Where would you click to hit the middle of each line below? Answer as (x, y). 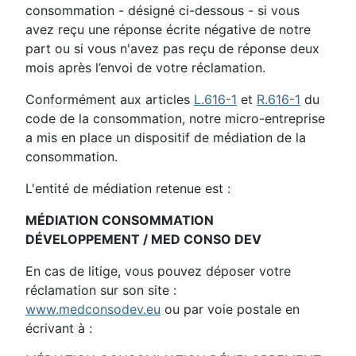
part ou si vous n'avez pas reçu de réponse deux (172, 48)
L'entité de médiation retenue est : (130, 188)
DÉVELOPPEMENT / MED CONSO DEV (143, 239)
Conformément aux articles (110, 99)
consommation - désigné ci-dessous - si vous (163, 10)
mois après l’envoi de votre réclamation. (145, 68)
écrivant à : (59, 328)
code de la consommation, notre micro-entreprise (175, 118)
